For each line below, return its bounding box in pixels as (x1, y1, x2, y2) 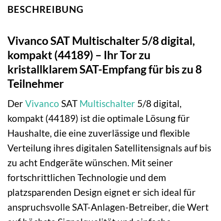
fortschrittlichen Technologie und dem (7, 172, 166, 184)
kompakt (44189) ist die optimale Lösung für (7, 112, 190, 124)
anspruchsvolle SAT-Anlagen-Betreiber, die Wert (7, 201, 209, 213)
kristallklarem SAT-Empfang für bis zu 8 (7, 62, 202, 76)
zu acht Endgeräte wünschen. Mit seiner (7, 157, 173, 169)
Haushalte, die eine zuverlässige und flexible (7, 127, 190, 139)
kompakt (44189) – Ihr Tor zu (7, 47, 150, 62)
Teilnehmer (7, 76, 64, 90)
